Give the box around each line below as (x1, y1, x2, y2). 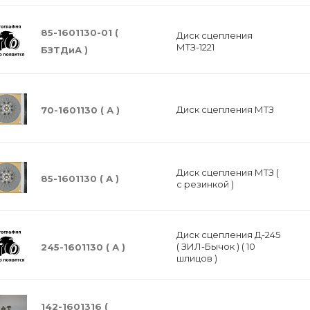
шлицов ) (176, 253, 217, 264)
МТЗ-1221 (176, 41, 215, 53)
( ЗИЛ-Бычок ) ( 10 (176, 241, 255, 252)
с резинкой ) (176, 178, 234, 190)
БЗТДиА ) (41, 44, 88, 55)
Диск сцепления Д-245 (176, 229, 280, 240)
